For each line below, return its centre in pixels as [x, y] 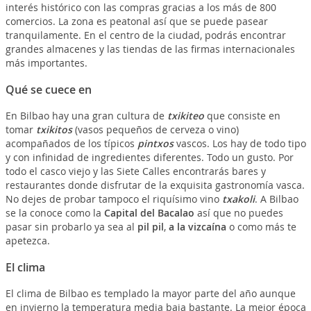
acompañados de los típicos [71, 144]
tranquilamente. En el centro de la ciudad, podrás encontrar [145, 35]
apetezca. [27, 241]
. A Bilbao [276, 199]
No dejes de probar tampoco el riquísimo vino [114, 199]
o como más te [261, 227]
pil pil [150, 227]
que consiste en [242, 116]
